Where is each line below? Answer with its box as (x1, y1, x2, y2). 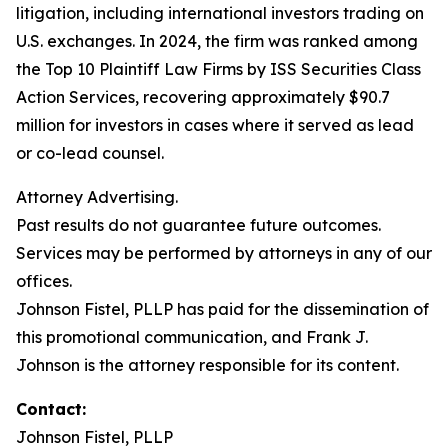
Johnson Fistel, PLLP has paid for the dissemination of (16, 299, 429, 319)
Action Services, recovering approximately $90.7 (16, 87, 390, 107)
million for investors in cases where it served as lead (16, 115, 414, 135)
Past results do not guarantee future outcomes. (16, 215, 381, 235)
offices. (16, 271, 72, 291)
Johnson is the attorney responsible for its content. (16, 355, 399, 375)
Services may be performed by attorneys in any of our (16, 243, 432, 263)
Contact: (16, 399, 86, 419)
